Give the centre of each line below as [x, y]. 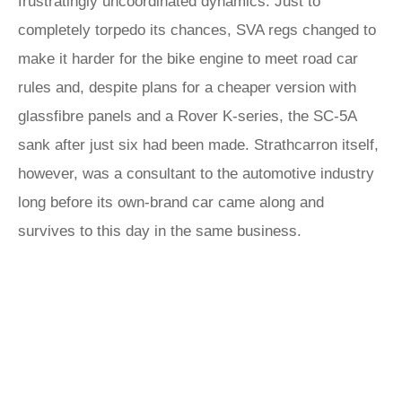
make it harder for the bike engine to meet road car [188, 59]
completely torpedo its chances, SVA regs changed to [197, 30]
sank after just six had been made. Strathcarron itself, [198, 145]
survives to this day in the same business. [160, 231]
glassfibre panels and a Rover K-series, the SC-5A [187, 116]
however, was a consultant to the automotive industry [196, 174]
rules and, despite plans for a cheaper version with [187, 87]
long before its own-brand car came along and [171, 202]
